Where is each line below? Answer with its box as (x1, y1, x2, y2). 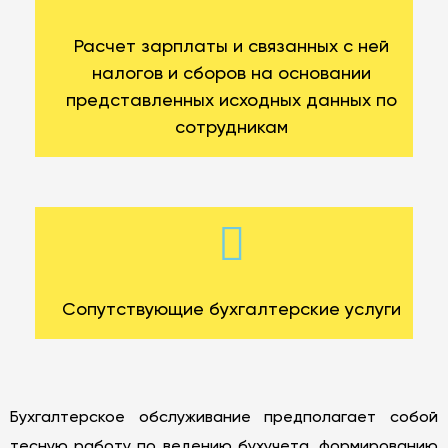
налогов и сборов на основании (92, 65, 371, 84)
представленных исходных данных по (66, 92, 397, 111)
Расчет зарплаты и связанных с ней (74, 38, 389, 57)
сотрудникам (175, 119, 288, 138)
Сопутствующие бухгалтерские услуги (62, 301, 401, 320)
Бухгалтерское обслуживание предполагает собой (10, 410, 438, 427)
